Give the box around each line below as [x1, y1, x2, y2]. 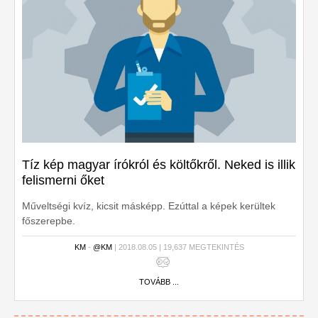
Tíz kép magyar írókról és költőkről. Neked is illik [22, 158, 295, 172]
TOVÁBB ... [139, 278, 179, 286]
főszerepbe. [22, 215, 75, 226]
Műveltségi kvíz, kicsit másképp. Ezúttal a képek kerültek [22, 200, 275, 212]
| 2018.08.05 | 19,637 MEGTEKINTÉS [111, 243, 244, 251]
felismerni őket [22, 173, 104, 187]
